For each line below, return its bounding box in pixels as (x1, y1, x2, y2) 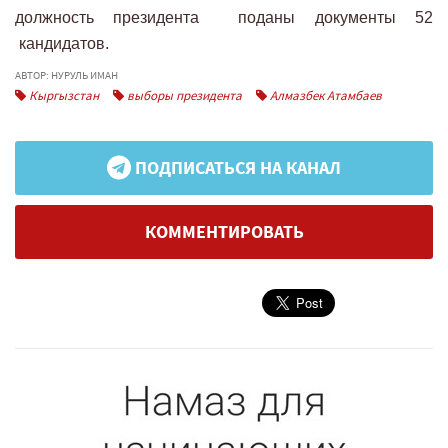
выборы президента (124, 86, 242, 104)
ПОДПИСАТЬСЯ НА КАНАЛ (131, 155, 341, 180)
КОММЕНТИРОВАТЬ (144, 219, 304, 244)
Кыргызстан (26, 86, 99, 104)
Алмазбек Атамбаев (267, 86, 382, 104)
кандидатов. (15, 34, 109, 52)
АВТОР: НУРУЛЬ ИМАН (15, 67, 118, 82)
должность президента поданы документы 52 (15, 8, 433, 26)
